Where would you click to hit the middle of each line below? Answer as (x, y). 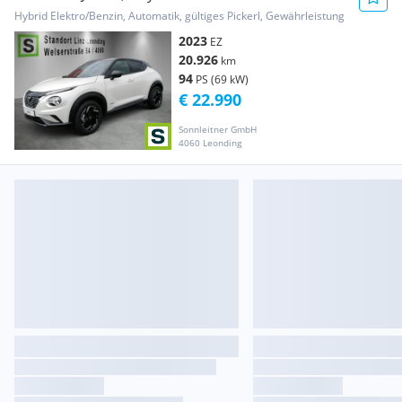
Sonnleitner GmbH (218, 129)
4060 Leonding (210, 142)
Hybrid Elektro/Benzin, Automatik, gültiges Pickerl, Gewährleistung (179, 16)
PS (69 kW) (222, 80)
